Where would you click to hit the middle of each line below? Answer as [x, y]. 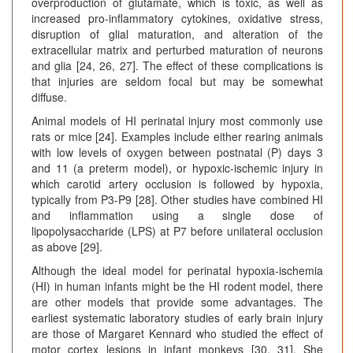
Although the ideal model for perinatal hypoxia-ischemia [177, 271]
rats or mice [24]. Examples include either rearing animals [177, 137]
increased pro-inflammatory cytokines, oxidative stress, [177, 19]
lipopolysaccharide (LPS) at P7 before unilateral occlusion [177, 231]
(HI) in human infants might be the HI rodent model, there [177, 286]
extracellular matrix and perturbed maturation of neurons [177, 50]
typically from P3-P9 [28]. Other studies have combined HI [177, 200]
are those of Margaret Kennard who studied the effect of [177, 334]
